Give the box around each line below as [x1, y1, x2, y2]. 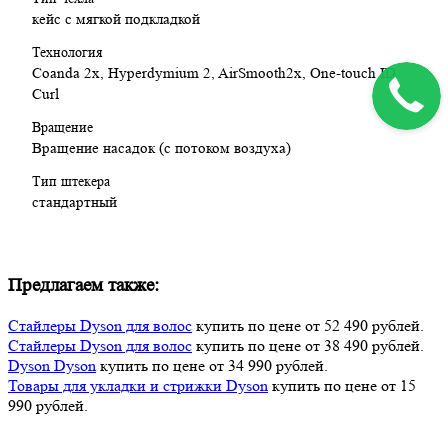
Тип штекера [32, 173, 110, 190]
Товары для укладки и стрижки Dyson [8, 375, 268, 395]
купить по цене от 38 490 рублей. [192, 335, 424, 355]
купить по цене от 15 [268, 375, 416, 395]
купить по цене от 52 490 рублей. [192, 315, 424, 335]
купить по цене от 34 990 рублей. [96, 355, 328, 375]
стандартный [32, 194, 117, 212]
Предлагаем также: [8, 274, 159, 296]
